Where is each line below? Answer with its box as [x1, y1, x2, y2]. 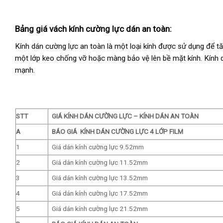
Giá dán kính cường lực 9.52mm [51, 142, 144, 151]
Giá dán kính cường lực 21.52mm [51, 204, 148, 213]
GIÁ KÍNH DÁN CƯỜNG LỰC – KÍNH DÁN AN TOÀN [51, 111, 199, 120]
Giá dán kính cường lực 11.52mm [51, 158, 148, 166]
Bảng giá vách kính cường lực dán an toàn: [15, 24, 172, 34]
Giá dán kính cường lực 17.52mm [51, 189, 148, 197]
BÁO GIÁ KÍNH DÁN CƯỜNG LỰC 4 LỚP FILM [51, 127, 183, 135]
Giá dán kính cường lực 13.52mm [51, 173, 148, 182]
